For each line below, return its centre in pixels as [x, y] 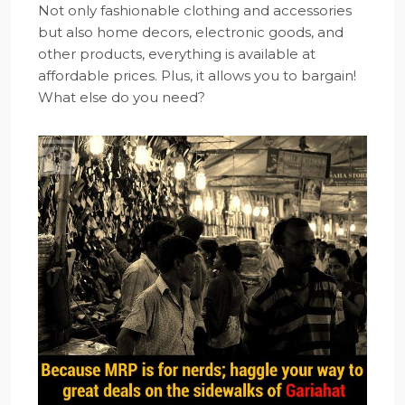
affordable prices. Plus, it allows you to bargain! [197, 75]
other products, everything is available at [177, 53]
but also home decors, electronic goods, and [191, 32]
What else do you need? [122, 97]
